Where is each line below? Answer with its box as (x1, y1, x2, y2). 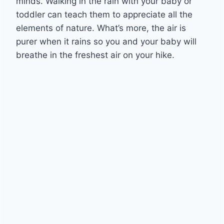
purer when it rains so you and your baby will (16, 36, 196, 46)
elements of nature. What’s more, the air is (16, 22, 186, 33)
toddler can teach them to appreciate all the (16, 9, 192, 19)
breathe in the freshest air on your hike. (16, 49, 179, 60)
